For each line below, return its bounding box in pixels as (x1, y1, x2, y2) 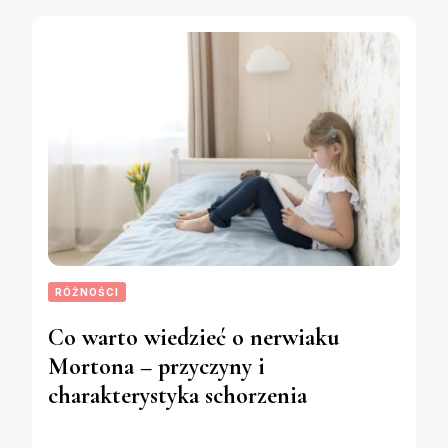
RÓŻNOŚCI (55, 286, 119, 299)
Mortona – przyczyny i (48, 352, 265, 382)
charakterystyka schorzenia (48, 381, 307, 411)
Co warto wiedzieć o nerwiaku (48, 323, 339, 353)
